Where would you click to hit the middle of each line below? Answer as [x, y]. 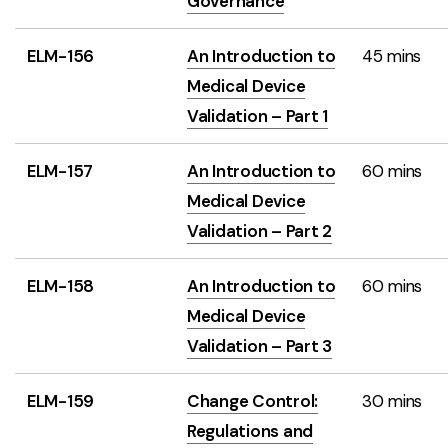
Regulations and [250, 431]
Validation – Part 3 [260, 346]
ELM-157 [60, 171]
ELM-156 [61, 56]
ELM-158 [61, 286]
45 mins [392, 56]
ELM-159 [61, 401]
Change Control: [253, 401]
